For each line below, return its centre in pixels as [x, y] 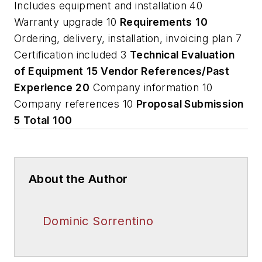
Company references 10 [75, 104]
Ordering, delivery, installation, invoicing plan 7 [128, 38]
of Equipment [49, 71]
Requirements [156, 22]
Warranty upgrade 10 [67, 22]
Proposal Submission [190, 104]
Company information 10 [151, 87]
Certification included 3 [72, 54]
